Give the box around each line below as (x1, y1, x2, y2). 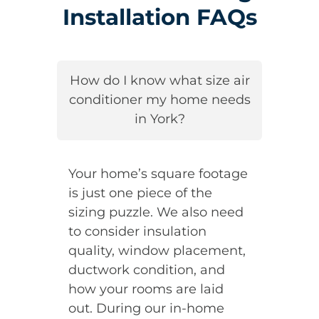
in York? (134, 111, 185, 127)
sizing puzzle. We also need (68, 204, 244, 220)
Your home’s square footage (68, 165, 248, 182)
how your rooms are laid (68, 281, 224, 297)
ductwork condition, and (68, 261, 225, 278)
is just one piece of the (68, 184, 212, 201)
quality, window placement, (68, 242, 246, 258)
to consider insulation (68, 223, 206, 239)
